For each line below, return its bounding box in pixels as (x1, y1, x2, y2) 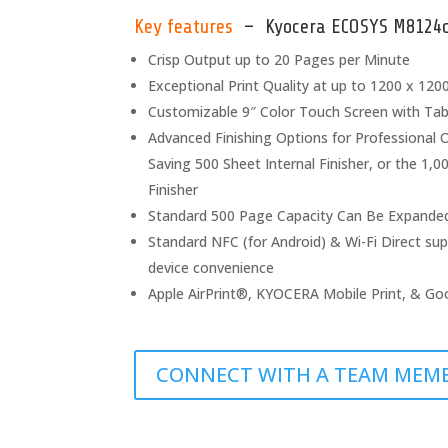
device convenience (148, 257, 275, 277)
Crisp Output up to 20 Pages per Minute (148, 49, 411, 69)
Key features (134, 14, 234, 38)
